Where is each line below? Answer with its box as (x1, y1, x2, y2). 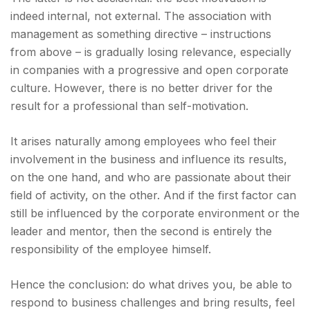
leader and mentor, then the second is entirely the (10, 224, 272, 238)
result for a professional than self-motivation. (10, 99, 248, 113)
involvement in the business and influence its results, (10, 152, 287, 166)
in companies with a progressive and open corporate (10, 63, 289, 77)
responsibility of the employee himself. (10, 242, 211, 256)
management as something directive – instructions (10, 27, 271, 41)
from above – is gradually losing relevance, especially (10, 45, 291, 59)
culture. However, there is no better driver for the (10, 81, 273, 95)
